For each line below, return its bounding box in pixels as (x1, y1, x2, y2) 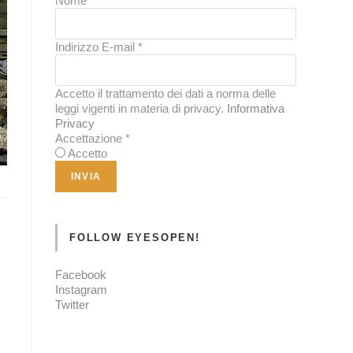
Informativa (227, 102, 284, 116)
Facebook (55, 268, 106, 282)
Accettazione (55, 132, 125, 146)
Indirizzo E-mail (55, 40, 138, 54)
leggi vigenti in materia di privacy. (55, 102, 227, 116)
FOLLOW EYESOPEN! (69, 232, 200, 244)
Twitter (55, 298, 89, 312)
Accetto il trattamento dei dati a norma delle (55, 87, 276, 101)
